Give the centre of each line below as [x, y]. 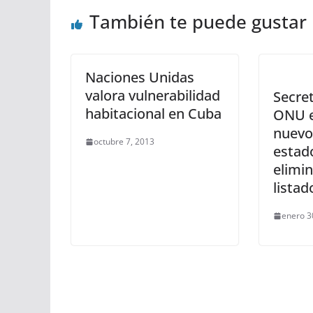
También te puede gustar [198, 22]
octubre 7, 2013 [124, 141]
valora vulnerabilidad [153, 95]
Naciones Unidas [140, 77]
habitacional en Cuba [153, 114]
